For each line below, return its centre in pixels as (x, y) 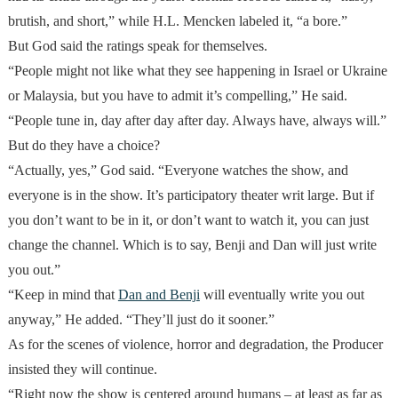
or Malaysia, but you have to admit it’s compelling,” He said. (177, 96)
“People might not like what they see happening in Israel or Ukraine (197, 71)
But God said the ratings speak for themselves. (137, 46)
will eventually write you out (282, 295)
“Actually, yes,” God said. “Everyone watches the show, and (178, 171)
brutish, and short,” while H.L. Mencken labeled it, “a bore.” (177, 21)
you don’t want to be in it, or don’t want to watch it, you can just (188, 220)
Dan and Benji (159, 295)
